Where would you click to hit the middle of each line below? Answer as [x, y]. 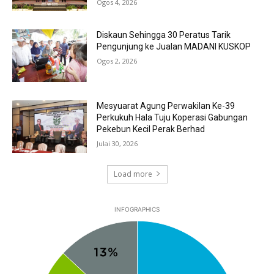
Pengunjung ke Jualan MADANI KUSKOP [174, 47]
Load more [133, 174]
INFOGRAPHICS [137, 209]
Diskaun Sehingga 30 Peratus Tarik [164, 35]
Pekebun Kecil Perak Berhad [151, 129]
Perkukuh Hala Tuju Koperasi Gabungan [172, 118]
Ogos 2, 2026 [117, 61]
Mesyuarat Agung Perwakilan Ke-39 [166, 106]
